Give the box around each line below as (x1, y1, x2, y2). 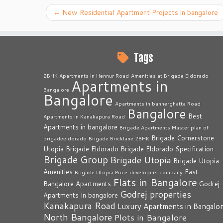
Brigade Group (43, 153, 108, 166)
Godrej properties (120, 188, 191, 201)
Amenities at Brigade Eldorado (131, 72, 209, 79)
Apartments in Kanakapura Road (43, 112, 125, 120)
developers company (129, 168, 183, 176)
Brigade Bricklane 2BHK (89, 134, 149, 142)
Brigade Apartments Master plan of (119, 123, 209, 131)
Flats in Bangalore (113, 175, 197, 190)
